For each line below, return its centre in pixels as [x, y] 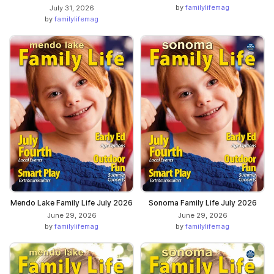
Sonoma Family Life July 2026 [202, 203]
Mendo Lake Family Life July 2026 [72, 203]
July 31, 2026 [72, 8]
